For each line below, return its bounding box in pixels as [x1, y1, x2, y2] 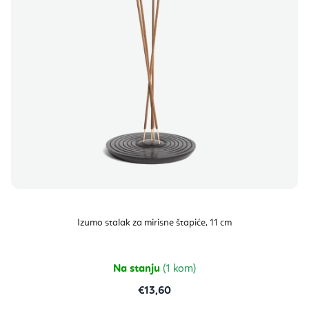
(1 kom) [163, 263, 196, 275]
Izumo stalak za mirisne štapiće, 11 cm [77, 218, 232, 228]
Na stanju [113, 263, 163, 275]
